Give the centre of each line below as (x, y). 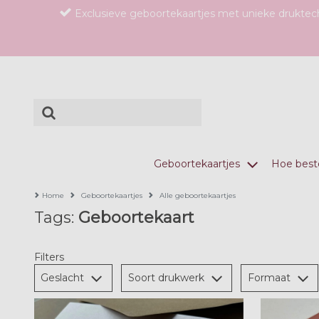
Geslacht (64, 277)
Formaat (270, 277)
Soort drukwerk (167, 277)
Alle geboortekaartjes (198, 195)
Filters (49, 257)
